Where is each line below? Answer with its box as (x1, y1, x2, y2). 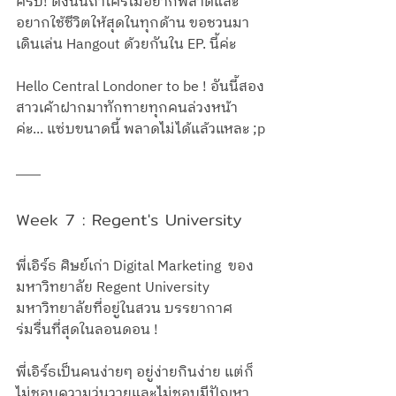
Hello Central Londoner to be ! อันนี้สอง (16, 75, 264, 100)
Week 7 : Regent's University (16, 207, 242, 233)
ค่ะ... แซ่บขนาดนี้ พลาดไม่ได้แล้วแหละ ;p (16, 118, 265, 142)
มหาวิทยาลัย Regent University (16, 276, 213, 301)
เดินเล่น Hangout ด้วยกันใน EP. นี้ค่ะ (16, 33, 236, 57)
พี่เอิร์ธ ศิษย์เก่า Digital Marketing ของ (16, 255, 254, 279)
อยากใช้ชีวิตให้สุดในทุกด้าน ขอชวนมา (16, 11, 249, 36)
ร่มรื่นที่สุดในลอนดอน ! (16, 318, 162, 343)
